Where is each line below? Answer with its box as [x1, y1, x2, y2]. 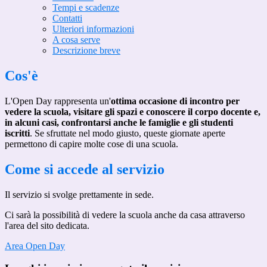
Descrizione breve [52, 45, 120, 56]
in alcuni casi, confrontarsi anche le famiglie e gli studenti [5, 117, 233, 128]
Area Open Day [5, 240, 65, 251]
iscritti [5, 128, 30, 138]
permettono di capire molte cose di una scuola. [5, 138, 178, 149]
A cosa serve [52, 35, 100, 45]
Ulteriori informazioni [52, 24, 134, 35]
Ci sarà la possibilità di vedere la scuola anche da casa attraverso [5, 209, 245, 220]
